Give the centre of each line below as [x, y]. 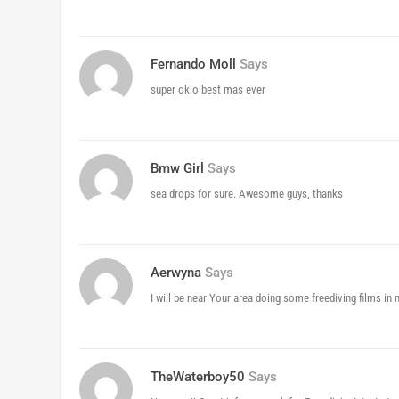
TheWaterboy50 [198, 377]
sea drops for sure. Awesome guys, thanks [247, 194]
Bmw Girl [177, 169]
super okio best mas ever [208, 90]
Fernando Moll [193, 65]
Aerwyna [176, 273]
